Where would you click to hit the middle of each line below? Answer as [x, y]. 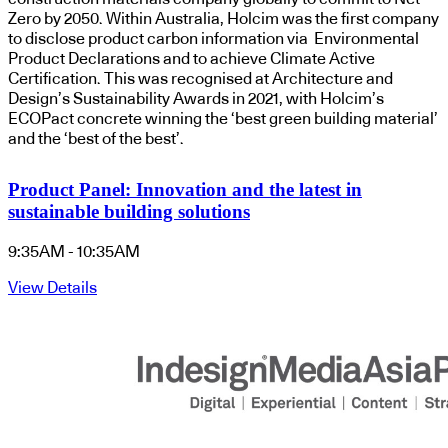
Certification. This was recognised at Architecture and [200, 79]
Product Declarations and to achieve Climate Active [191, 59]
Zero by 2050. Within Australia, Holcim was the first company [223, 19]
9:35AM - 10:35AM [74, 251]
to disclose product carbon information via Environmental [213, 39]
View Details [52, 287]
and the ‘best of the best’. [96, 139]
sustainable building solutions [129, 212]
